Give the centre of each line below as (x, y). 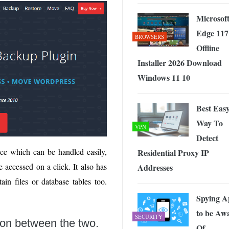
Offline (208, 48)
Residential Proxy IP (173, 153)
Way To (210, 123)
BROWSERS (150, 37)
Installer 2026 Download (180, 63)
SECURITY (149, 217)
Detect (207, 138)
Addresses (155, 168)
